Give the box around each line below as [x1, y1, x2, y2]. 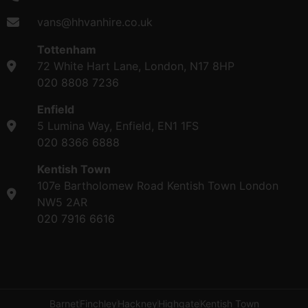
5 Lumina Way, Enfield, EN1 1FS [36, 118, 199, 133]
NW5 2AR [36, 195, 87, 209]
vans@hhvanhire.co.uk [36, 14, 153, 29]
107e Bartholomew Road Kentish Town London [36, 178, 278, 192]
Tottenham [36, 42, 96, 56]
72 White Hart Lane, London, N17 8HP [36, 58, 234, 73]
